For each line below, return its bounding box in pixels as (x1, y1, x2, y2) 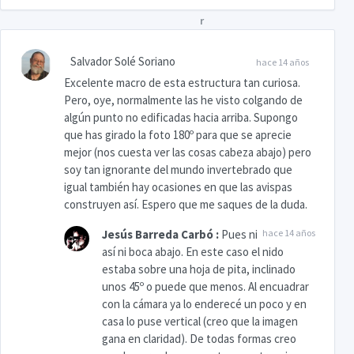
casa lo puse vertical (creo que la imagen (102, 313, 298, 329)
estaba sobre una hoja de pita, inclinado (102, 261, 296, 277)
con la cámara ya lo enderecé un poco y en (102, 296, 307, 311)
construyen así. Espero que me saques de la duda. (64, 196, 307, 212)
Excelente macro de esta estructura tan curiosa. (64, 74, 300, 90)
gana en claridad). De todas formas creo (102, 330, 296, 346)
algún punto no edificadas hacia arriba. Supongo (64, 109, 298, 125)
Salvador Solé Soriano (70, 53, 175, 69)
